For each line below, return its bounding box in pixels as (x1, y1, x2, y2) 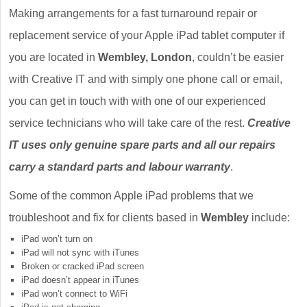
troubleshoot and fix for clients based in (9, 212, 201, 223)
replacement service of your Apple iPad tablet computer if (9, 29, 284, 41)
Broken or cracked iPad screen (21, 261, 144, 271)
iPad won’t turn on (21, 234, 93, 244)
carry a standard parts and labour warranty (9, 161, 230, 173)
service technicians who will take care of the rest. (9, 117, 247, 129)
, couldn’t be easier (192, 51, 284, 63)
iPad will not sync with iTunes (21, 247, 139, 258)
